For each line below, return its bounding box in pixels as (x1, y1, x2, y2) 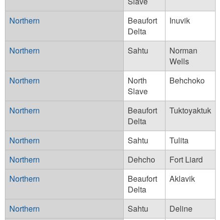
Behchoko (169, 74, 205, 86)
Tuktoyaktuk (169, 104, 211, 116)
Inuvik (169, 14, 190, 26)
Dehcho (128, 153, 155, 165)
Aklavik (169, 172, 195, 184)
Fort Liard (169, 153, 203, 165)
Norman (169, 44, 197, 56)
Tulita (169, 134, 189, 146)
